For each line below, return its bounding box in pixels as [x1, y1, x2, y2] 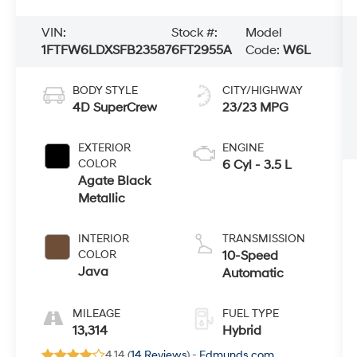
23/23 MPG [222, 99, 288, 116]
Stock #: [171, 25, 218, 41]
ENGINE [222, 140, 264, 155]
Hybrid [222, 322, 261, 339]
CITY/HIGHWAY [222, 83, 303, 97]
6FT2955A [171, 42, 233, 59]
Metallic [78, 190, 126, 206]
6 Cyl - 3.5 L [222, 156, 292, 173]
